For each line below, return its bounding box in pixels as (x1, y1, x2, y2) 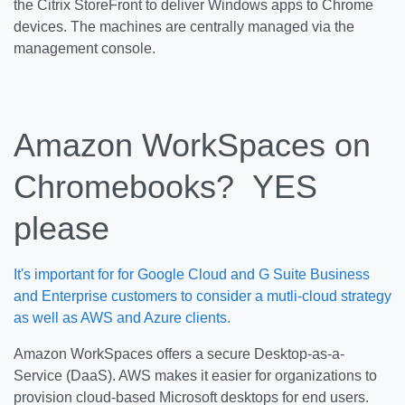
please (14, 210, 109, 247)
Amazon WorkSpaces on (14, 127, 371, 164)
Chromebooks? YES (14, 168, 317, 205)
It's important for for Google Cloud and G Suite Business (14, 267, 370, 282)
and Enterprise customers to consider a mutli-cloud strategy (14, 288, 391, 304)
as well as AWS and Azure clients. (14, 310, 234, 325)
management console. (14, 41, 155, 56)
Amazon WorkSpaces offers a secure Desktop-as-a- (14, 346, 344, 362)
